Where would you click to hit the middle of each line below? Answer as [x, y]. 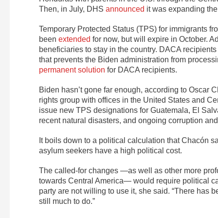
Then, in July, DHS [72, 9]
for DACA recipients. [141, 70]
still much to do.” [67, 201]
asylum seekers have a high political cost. [110, 151]
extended [74, 39]
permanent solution [72, 70]
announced [125, 9]
